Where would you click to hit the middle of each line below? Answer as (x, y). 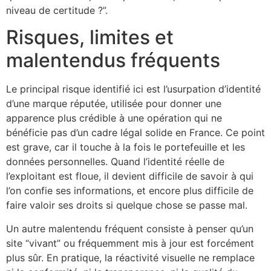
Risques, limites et (90, 38)
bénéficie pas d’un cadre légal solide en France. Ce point (135, 133)
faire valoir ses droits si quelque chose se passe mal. (127, 205)
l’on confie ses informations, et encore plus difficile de (130, 191)
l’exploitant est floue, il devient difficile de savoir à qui (130, 176)
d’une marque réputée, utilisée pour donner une (114, 104)
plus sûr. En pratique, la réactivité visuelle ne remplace (130, 257)
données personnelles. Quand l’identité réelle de (115, 162)
